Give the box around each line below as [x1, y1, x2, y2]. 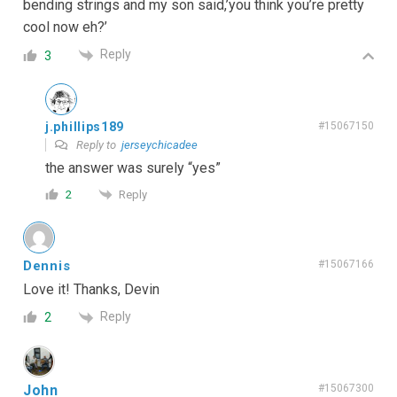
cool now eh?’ [23, 19, 107, 36]
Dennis [23, 258, 71, 275]
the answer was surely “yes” [45, 159, 221, 176]
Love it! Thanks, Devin [23, 281, 160, 299]
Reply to [74, 137, 121, 152]
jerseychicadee [121, 137, 198, 152]
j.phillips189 [45, 119, 125, 134]
